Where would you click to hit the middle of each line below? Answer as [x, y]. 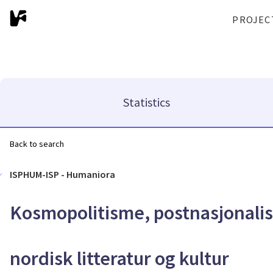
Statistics [147, 102]
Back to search [37, 144]
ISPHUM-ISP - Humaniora [62, 174]
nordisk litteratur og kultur [119, 258]
